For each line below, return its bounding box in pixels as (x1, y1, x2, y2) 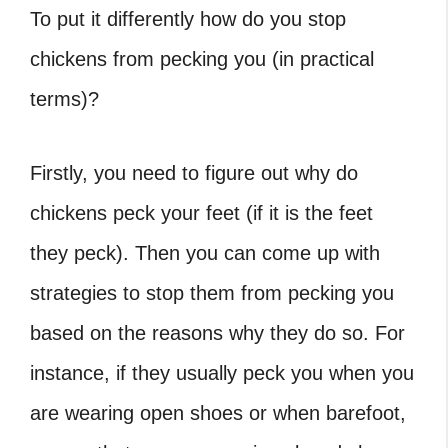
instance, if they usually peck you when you (30, 362, 414, 384)
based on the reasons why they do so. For (30, 322, 405, 344)
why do (295, 162, 358, 184)
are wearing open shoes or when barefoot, (30, 402, 406, 424)
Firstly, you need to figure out (30, 162, 295, 184)
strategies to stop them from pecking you (30, 282, 394, 304)
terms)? (30, 88, 99, 110)
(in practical (266, 48, 374, 70)
